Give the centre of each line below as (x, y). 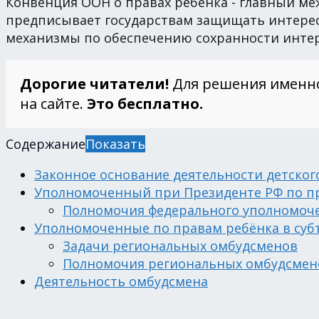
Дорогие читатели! (94, 84)
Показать (115, 144)
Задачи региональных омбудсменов (180, 246)
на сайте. (53, 104)
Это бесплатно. (145, 104)
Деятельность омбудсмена (121, 282)
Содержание (46, 144)
